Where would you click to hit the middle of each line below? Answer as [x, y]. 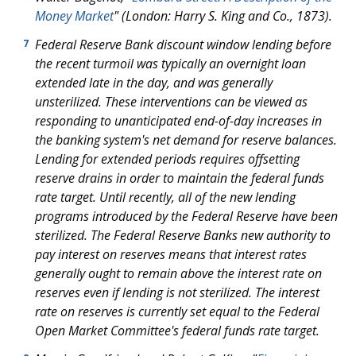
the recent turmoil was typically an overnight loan [170, 64]
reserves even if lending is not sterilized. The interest [177, 292]
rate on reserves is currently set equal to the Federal [177, 311]
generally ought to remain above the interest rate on [178, 273]
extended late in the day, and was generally [154, 83]
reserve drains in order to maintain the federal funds [180, 178]
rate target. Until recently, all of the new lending [165, 197]
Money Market [74, 16]
